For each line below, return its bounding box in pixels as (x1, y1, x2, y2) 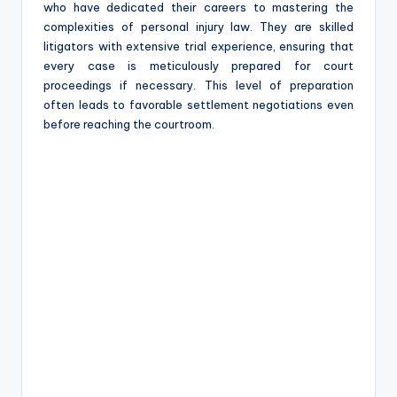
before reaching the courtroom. (43, 116, 214, 131)
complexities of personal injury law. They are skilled (43, 19, 354, 34)
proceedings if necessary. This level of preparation (43, 77, 354, 92)
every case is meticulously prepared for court (43, 58, 354, 73)
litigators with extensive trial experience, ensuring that (43, 38, 354, 53)
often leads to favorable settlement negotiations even (43, 97, 354, 112)
